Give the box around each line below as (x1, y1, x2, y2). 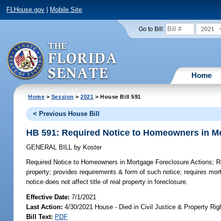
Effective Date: (26, 193, 72, 201)
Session (51, 93, 74, 100)
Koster (81, 144, 102, 151)
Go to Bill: (138, 26, 164, 32)
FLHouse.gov (6, 6, 45, 14)
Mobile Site (50, 6, 82, 14)
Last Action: (26, 203, 63, 211)
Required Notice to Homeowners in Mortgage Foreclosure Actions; (26, 158, 215, 166)
